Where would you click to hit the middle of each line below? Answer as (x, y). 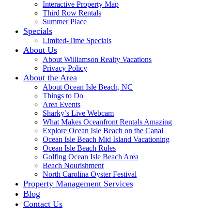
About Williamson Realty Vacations (97, 59)
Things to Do (63, 96)
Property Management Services (78, 184)
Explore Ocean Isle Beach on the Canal (103, 131)
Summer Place (65, 22)
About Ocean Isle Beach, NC (88, 87)
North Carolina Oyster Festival (90, 174)
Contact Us (43, 204)
